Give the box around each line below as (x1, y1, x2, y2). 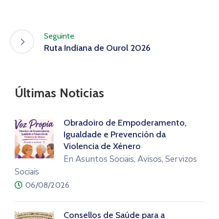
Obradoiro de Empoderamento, (64, 117, 187, 129)
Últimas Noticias (15, 86, 105, 101)
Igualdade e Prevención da (64, 129, 166, 140)
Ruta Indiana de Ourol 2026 (44, 42, 151, 53)
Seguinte (44, 31, 75, 41)
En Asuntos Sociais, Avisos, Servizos (64, 153, 197, 165)
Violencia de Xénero (64, 141, 141, 152)
